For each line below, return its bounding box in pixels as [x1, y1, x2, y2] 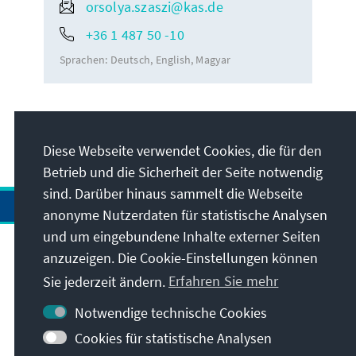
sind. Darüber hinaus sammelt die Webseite [43, 184, 303, 203]
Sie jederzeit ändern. [43, 272, 168, 291]
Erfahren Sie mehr [168, 272, 279, 291]
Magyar [195, 52, 231, 67]
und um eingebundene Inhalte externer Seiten [43, 226, 320, 246]
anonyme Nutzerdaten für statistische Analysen [43, 205, 327, 224]
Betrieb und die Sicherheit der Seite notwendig [43, 162, 323, 181]
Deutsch [110, 52, 151, 67]
